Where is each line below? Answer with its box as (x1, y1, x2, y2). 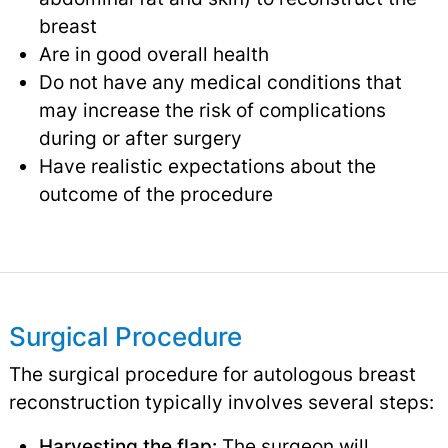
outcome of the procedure (38, 181, 273, 206)
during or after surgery (38, 125, 242, 150)
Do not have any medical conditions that (38, 69, 402, 94)
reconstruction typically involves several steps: (8, 389, 434, 414)
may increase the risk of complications (38, 97, 386, 122)
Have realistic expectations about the (38, 153, 376, 178)
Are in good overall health (38, 41, 269, 66)
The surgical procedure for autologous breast (8, 361, 416, 386)
